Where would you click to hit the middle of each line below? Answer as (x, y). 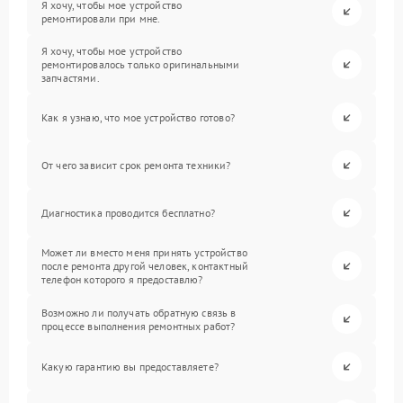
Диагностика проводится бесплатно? (128, 213)
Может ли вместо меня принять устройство (144, 252)
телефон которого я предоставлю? (122, 279)
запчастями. (71, 78)
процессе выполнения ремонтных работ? (139, 326)
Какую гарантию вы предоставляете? (130, 367)
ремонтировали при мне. (101, 18)
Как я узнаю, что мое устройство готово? (138, 117)
